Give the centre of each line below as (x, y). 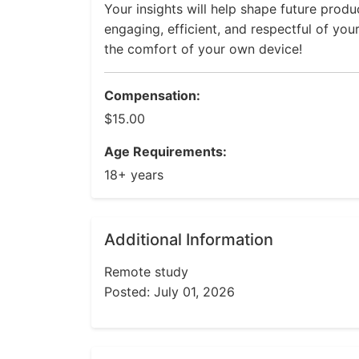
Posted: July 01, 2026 (169, 292)
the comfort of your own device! (203, 49)
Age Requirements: (165, 151)
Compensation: (152, 95)
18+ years (134, 175)
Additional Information (189, 240)
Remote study (146, 272)
